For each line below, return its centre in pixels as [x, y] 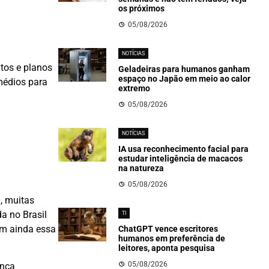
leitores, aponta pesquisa [166, 248]
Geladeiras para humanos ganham [184, 69]
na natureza [141, 168]
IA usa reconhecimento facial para [183, 149]
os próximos [141, 8]
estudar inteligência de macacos [180, 159]
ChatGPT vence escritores [168, 229]
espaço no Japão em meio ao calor [184, 79]
